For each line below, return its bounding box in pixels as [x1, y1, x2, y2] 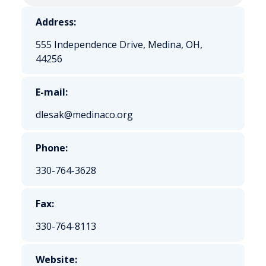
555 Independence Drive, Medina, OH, [36, 38, 202, 51]
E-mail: [36, 85, 68, 99]
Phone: [36, 141, 68, 154]
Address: [36, 15, 76, 28]
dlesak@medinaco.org [36, 108, 133, 121]
